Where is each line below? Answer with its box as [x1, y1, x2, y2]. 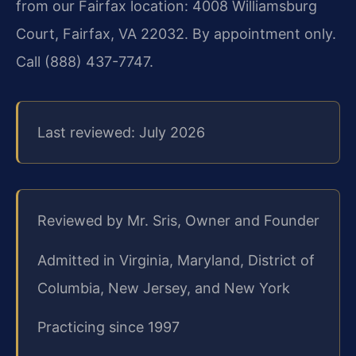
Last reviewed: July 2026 [37, 124, 205, 141]
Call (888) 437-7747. [16, 53, 153, 71]
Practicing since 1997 [37, 318, 180, 335]
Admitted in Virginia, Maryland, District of [37, 251, 315, 269]
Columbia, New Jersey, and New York [37, 279, 290, 296]
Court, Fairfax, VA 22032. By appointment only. [16, 25, 336, 43]
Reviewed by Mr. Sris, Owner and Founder [37, 212, 319, 230]
